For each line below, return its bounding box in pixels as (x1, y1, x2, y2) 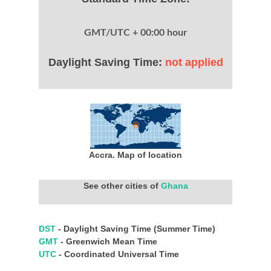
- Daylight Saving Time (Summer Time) (58, 224, 215, 233)
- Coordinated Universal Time (59, 249, 179, 259)
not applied (165, 56, 223, 68)
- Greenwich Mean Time (60, 237, 157, 246)
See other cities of (83, 181, 161, 191)
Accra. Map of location (89, 150, 182, 160)
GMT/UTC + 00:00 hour (84, 28, 187, 38)
